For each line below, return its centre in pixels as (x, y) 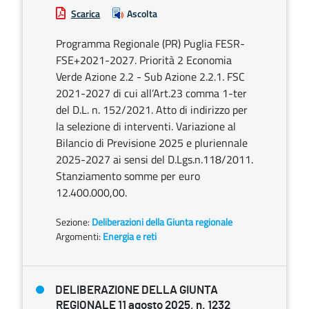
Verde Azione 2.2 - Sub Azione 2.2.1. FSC (150, 77)
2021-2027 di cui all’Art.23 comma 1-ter (151, 93)
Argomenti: (78, 236)
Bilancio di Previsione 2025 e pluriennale (152, 143)
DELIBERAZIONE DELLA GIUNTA (137, 290)
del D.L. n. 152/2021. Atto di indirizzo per (152, 110)
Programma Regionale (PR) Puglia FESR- (150, 43)
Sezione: (74, 222)
